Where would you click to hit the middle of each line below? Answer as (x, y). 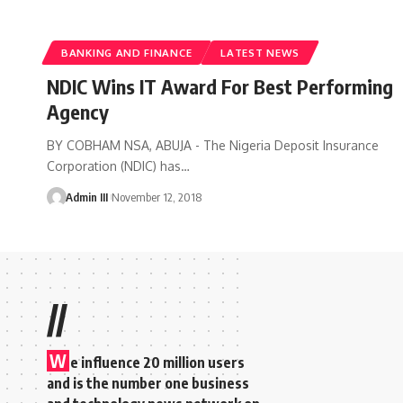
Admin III (86, 197)
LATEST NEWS (260, 52)
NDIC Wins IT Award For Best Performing (220, 86)
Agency (78, 111)
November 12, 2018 (156, 197)
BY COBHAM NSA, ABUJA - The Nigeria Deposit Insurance (213, 145)
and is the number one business (148, 383)
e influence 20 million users (157, 362)
